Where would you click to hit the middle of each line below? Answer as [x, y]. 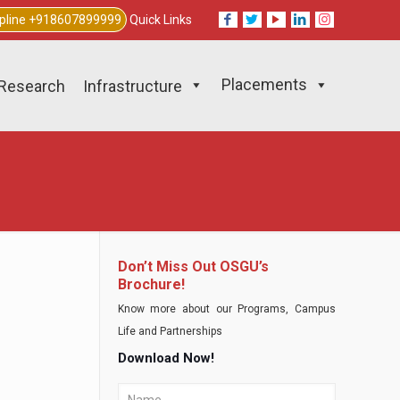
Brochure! [151, 284]
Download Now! [166, 358]
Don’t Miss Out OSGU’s [193, 267]
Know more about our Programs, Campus [226, 309]
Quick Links [160, 20]
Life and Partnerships [170, 331]
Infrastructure [133, 86]
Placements [265, 84]
